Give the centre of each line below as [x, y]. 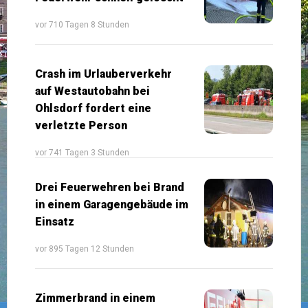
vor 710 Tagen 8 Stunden [82, 24]
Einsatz [55, 221]
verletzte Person [81, 125]
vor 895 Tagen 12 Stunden [85, 249]
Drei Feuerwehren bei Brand [110, 187]
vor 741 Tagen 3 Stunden [82, 152]
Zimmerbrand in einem [95, 298]
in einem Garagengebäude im [112, 204]
